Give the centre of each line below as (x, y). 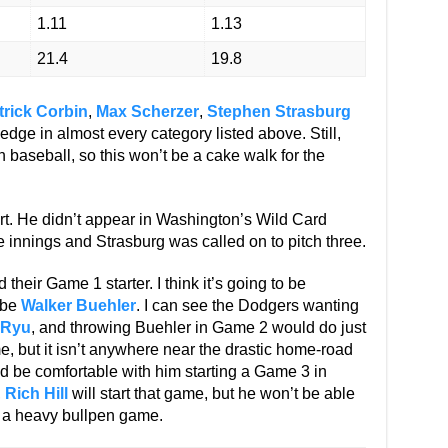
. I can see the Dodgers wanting (247, 305)
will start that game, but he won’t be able (211, 393)
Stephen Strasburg (278, 111)
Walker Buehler (78, 305)
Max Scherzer (147, 111)
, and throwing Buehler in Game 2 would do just (198, 327)
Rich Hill (36, 393)
